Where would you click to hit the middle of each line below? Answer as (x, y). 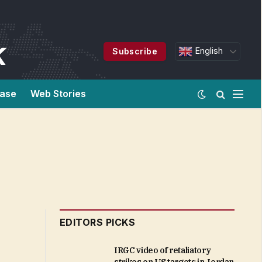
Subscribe (135, 51)
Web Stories (58, 94)
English (208, 51)
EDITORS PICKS (98, 222)
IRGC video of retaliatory (163, 250)
